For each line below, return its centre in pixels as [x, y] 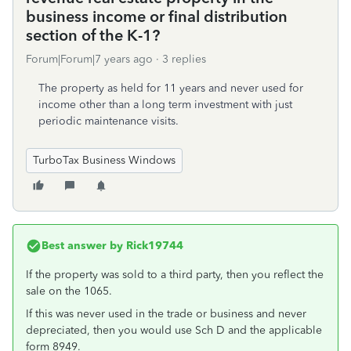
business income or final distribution [157, 16]
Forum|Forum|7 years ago [89, 59]
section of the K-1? [93, 35]
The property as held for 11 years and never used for [171, 88]
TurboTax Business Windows [104, 160]
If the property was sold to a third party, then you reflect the [175, 275]
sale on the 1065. [69, 291]
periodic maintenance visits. [109, 121]
